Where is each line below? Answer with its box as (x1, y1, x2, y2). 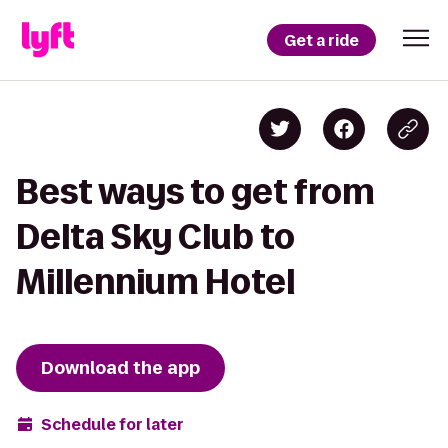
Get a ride (284, 29, 359, 51)
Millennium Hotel (16, 263, 295, 300)
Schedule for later (41, 413, 184, 435)
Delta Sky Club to (16, 218, 295, 255)
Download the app (41, 356, 200, 380)
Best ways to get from (16, 173, 375, 210)
